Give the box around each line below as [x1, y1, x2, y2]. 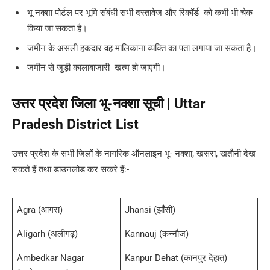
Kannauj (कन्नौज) [125, 228, 189, 239]
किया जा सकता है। [27, 22, 87, 34]
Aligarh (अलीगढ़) [17, 228, 78, 239]
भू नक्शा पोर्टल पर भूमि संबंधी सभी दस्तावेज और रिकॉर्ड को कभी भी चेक [27, 7, 253, 18]
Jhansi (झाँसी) [125, 204, 176, 215]
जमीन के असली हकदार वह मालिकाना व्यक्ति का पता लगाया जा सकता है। [27, 42, 257, 54]
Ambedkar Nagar [17, 252, 85, 263]
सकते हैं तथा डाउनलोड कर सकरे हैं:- [12, 163, 129, 175]
